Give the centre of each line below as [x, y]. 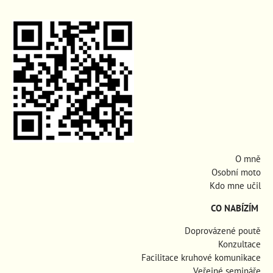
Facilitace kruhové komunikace [201, 258]
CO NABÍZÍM [235, 208]
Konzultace [239, 244]
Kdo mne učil [235, 186]
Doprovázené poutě [223, 231]
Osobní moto [236, 172]
